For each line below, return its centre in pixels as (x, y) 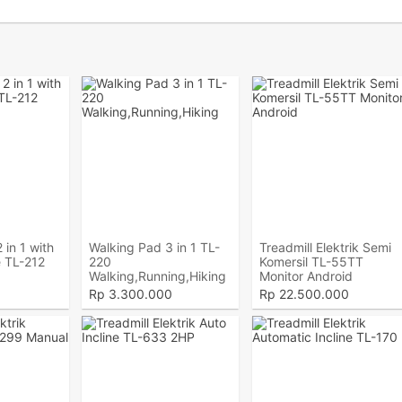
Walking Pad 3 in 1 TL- (155, 247)
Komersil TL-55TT (311, 262)
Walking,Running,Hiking (158, 276)
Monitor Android (306, 276)
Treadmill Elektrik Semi (325, 247)
